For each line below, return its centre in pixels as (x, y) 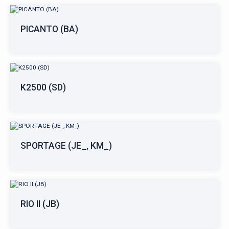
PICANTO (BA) (49, 29)
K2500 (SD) (43, 87)
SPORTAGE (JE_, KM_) (66, 146)
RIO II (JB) (40, 204)
